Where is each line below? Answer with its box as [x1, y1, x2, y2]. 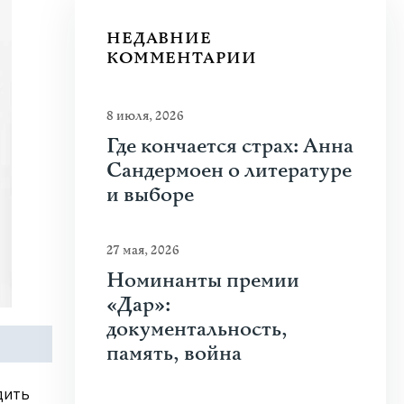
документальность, [106, 317, 288, 343]
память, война [106, 341, 242, 367]
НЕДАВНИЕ [106, 28, 212, 49]
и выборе [106, 182, 194, 208]
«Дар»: [106, 292, 170, 318]
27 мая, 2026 [106, 242, 179, 259]
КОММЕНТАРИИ [106, 48, 257, 69]
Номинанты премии [106, 268, 299, 294]
